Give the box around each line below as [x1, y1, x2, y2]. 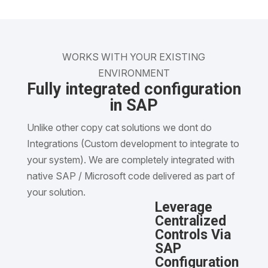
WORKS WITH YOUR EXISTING [62, 50, 206, 63]
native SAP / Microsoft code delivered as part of [26, 169, 235, 182]
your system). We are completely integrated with [26, 153, 234, 166]
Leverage [154, 199, 212, 215]
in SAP [109, 95, 159, 115]
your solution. [26, 185, 86, 198]
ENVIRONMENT [98, 66, 170, 79]
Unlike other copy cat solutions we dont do [26, 121, 212, 133]
